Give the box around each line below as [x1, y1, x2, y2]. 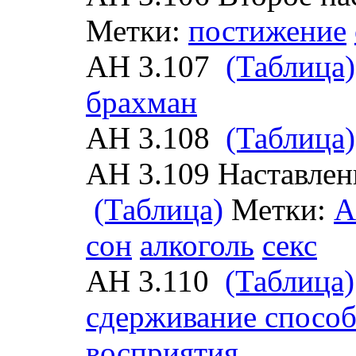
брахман [86, 85, 197, 119]
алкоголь [140, 228, 254, 262]
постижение [188, 14, 346, 48]
